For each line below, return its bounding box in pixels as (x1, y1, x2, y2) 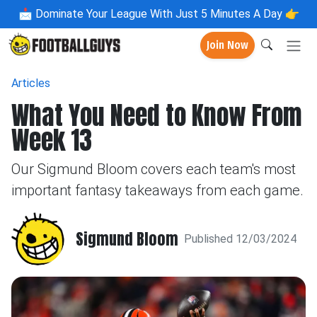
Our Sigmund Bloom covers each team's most (11, 161, 296, 178)
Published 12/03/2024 (184, 231, 296, 246)
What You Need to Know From (11, 96, 302, 134)
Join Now (207, 38, 248, 52)
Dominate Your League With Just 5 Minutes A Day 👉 (32, 7, 299, 21)
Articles (11, 76, 50, 90)
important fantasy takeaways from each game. (11, 182, 304, 199)
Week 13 (11, 121, 92, 159)
